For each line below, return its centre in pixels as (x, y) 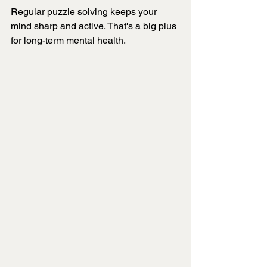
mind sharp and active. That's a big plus (95, 26)
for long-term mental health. (68, 41)
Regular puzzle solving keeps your (85, 12)
